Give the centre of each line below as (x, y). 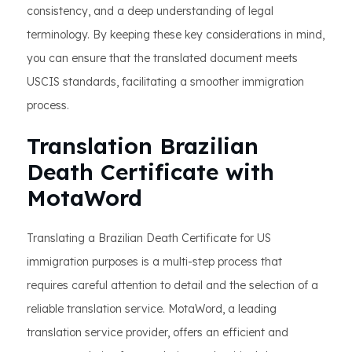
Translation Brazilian (143, 145)
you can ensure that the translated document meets (162, 58)
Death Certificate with (150, 171)
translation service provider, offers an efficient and (158, 332)
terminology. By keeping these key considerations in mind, (176, 34)
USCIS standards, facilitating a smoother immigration (165, 81)
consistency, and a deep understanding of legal (150, 11)
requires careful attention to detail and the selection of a (172, 285)
